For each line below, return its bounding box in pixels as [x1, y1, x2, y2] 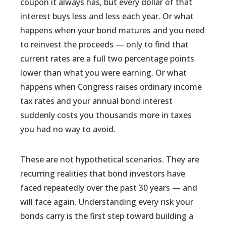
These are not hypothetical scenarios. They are [20, 154, 200, 165]
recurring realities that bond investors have [20, 168, 186, 179]
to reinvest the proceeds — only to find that [20, 39, 189, 50]
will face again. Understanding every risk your [20, 196, 194, 207]
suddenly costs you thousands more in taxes [20, 109, 192, 121]
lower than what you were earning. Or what [20, 67, 187, 78]
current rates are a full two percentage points [20, 53, 195, 64]
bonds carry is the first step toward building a [20, 210, 194, 221]
